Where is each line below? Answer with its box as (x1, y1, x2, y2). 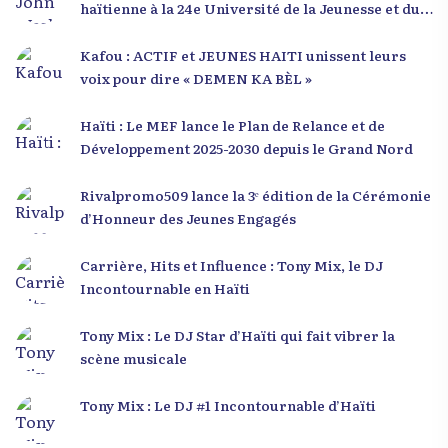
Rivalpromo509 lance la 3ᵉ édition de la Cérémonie (80, 184, 431, 205)
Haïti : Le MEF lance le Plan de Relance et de (80, 114, 385, 135)
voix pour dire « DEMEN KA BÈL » (80, 67, 312, 88)
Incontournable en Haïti (80, 277, 250, 298)
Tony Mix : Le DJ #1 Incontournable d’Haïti (80, 394, 376, 415)
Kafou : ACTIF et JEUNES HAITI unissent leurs (80, 44, 406, 65)
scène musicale (80, 347, 187, 368)
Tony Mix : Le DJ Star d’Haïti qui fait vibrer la (80, 324, 395, 345)
